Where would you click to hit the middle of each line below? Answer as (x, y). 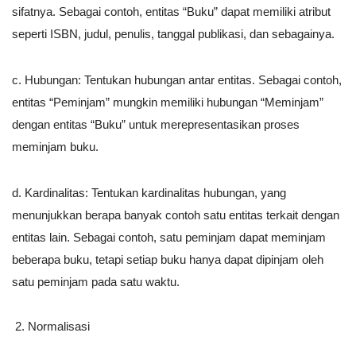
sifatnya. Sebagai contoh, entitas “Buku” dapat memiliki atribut (171, 12)
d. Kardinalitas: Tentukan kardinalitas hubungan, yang (149, 193)
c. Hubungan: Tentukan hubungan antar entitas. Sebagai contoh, (177, 80)
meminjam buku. (55, 147)
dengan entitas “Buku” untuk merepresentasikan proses (156, 125)
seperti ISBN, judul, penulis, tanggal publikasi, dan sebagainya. (173, 34)
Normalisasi (59, 327)
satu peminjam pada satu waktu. (96, 282)
